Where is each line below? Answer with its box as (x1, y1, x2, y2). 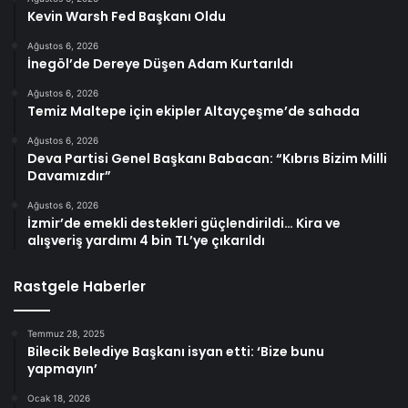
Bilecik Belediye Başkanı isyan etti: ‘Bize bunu (27, 342, 324, 361)
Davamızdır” (27, 166, 111, 185)
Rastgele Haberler (14, 276, 146, 296)
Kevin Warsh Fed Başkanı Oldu (27, 6, 226, 25)
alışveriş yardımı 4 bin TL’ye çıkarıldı (27, 230, 265, 250)
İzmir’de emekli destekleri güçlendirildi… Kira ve (27, 213, 341, 232)
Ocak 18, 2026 (27, 392, 90, 403)
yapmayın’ (27, 359, 97, 378)
